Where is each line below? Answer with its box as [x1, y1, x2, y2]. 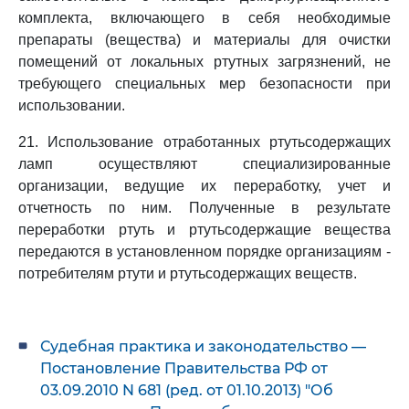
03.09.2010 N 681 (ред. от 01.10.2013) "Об [40, 382, 333, 399]
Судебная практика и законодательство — [40, 338, 366, 355]
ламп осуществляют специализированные [18, 156, 391, 172]
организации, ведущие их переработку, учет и [18, 178, 391, 194]
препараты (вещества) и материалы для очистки [18, 32, 391, 47]
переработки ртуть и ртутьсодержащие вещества [18, 222, 391, 237]
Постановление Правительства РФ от [40, 360, 328, 377]
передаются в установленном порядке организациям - [18, 244, 391, 259]
